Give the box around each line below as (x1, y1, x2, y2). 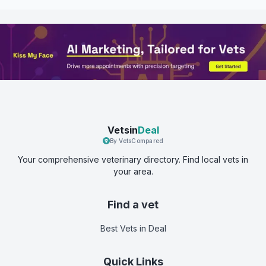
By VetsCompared (109, 137, 164, 144)
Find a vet (107, 198, 159, 211)
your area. (113, 166, 153, 176)
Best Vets (100, 223, 137, 233)
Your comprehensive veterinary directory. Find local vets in (18, 154, 248, 164)
